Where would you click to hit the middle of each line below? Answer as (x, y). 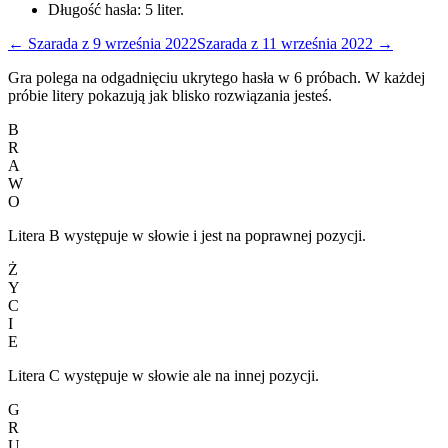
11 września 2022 (317, 43)
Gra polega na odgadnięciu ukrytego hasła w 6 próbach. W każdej (216, 77)
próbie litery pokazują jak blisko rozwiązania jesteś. (170, 95)
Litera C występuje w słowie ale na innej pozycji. (163, 375)
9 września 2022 (145, 43)
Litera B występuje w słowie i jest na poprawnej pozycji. (187, 235)
